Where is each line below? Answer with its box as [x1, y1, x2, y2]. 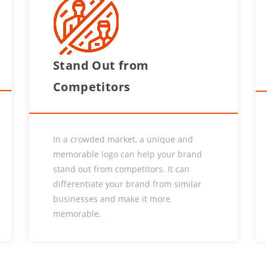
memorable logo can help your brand [53, 148, 202, 160]
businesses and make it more [53, 193, 170, 204]
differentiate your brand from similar [53, 178, 201, 190]
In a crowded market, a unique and [53, 133, 193, 145]
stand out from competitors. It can [53, 163, 190, 175]
